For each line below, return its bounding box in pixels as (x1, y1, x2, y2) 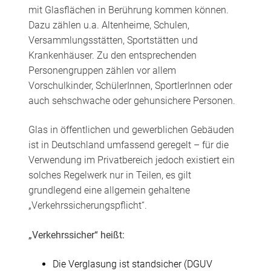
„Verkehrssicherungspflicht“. (28, 200, 147, 212)
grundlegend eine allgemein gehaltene (28, 184, 190, 197)
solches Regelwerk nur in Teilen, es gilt (28, 169, 191, 181)
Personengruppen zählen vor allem (28, 65, 176, 77)
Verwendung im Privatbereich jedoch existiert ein (28, 154, 235, 166)
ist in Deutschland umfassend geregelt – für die (28, 139, 229, 151)
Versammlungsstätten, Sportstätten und (28, 34, 198, 47)
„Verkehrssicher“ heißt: (28, 229, 125, 241)
